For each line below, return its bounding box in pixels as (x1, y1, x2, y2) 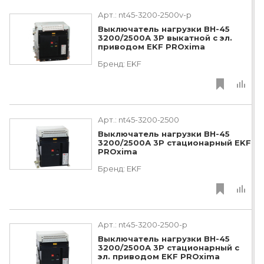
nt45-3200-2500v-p (118, 10, 192, 19)
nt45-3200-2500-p (118, 220, 187, 229)
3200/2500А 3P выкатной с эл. (98, 33, 232, 43)
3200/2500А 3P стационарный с (98, 243, 239, 253)
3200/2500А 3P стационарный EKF (98, 138, 251, 148)
